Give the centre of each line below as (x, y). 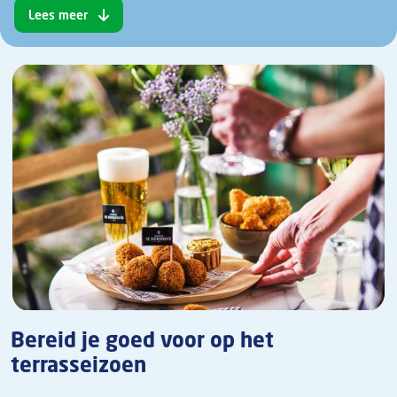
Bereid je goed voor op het (142, 340)
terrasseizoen (78, 365)
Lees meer (58, 15)
